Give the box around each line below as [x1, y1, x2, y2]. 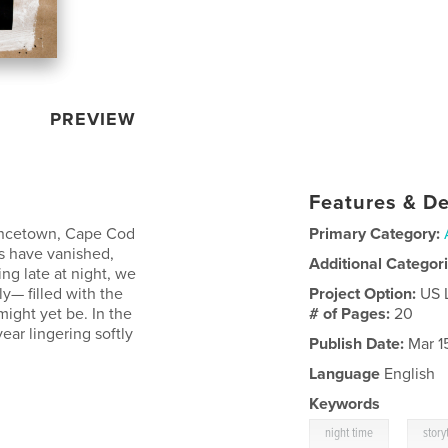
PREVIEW [50, 107, 137, 130]
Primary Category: [309, 223, 441, 244]
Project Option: [309, 283, 421, 304]
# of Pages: [309, 303, 395, 324]
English [380, 363, 436, 384]
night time [325, 424, 374, 442]
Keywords [309, 393, 381, 414]
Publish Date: [309, 333, 405, 354]
